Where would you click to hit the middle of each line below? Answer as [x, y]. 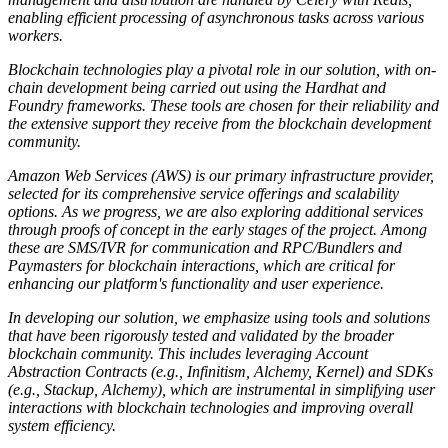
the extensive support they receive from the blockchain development [219, 123]
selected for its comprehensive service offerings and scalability [203, 193]
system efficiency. [62, 425]
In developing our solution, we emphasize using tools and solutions [219, 317]
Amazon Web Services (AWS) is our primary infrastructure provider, [221, 175]
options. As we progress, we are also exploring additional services [215, 211]
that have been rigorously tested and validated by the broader [201, 335]
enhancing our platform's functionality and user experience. [196, 283]
